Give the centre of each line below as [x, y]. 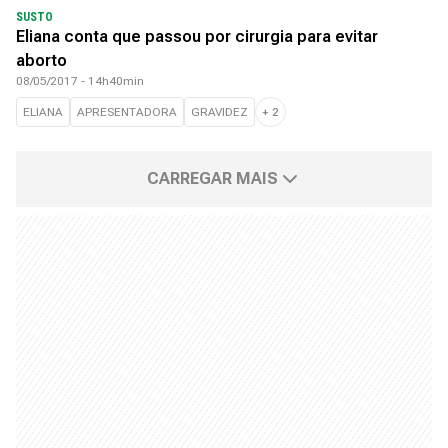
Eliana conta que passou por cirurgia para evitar [197, 36]
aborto [41, 60]
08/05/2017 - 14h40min [80, 81]
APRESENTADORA [127, 112]
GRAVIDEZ [219, 112]
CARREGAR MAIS [212, 178]
